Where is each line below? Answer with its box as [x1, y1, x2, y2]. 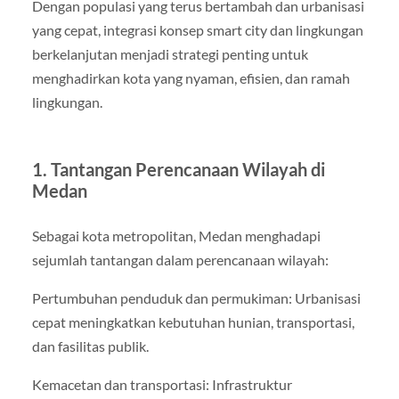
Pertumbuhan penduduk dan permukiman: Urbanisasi [31, 289, 361, 306]
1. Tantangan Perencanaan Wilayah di [31, 158, 325, 180]
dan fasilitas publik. [31, 337, 149, 354]
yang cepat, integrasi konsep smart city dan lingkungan [31, 20, 363, 38]
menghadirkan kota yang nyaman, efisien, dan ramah [31, 69, 350, 86]
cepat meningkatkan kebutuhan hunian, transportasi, [31, 313, 354, 330]
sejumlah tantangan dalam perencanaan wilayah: [31, 250, 329, 268]
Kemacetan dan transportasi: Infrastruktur [31, 375, 292, 393]
